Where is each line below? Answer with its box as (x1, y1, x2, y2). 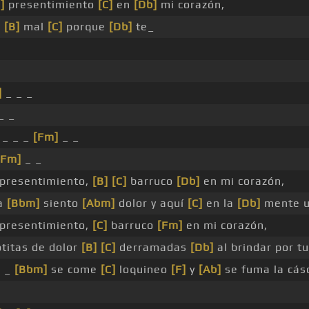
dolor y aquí (115, 197, 188, 210)
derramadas (116, 241, 190, 255)
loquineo (116, 263, 171, 277)
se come (48, 263, 101, 277)
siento (40, 197, 82, 210)
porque (63, 20, 109, 34)
